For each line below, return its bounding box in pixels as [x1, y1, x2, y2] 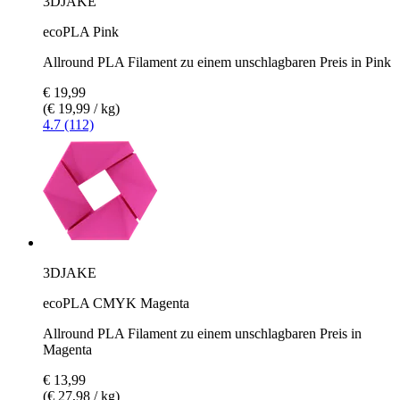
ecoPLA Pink [43, 23, 119, 39]
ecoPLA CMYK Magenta [43, 295, 189, 311]
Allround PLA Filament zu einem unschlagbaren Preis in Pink [43, 54, 391, 70]
